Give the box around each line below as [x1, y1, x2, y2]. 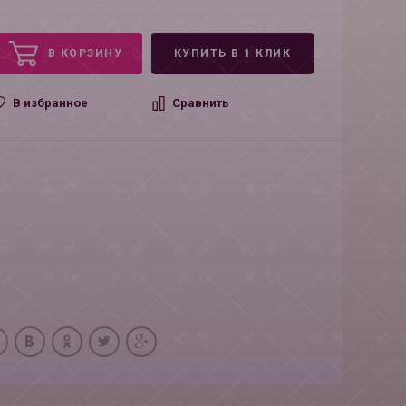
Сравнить [171, 96, 229, 110]
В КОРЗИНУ [47, 47, 122, 60]
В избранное [13, 96, 89, 110]
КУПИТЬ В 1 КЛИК [173, 47, 292, 60]
